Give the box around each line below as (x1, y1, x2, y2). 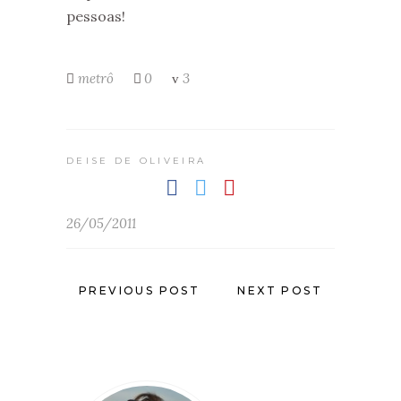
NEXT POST (237, 284, 322, 297)
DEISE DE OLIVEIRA (66, 155, 207, 166)
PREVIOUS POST (79, 284, 200, 297)
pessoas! (66, 6, 125, 25)
